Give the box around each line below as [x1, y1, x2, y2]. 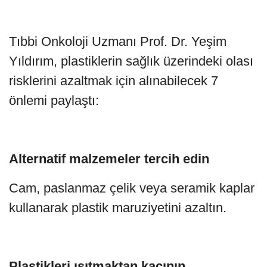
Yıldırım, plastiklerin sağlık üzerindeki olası [9, 53, 253, 69]
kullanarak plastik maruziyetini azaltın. [9, 200, 226, 215]
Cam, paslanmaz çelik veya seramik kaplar [9, 180, 254, 195]
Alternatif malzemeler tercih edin [9, 151, 209, 166]
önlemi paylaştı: [9, 92, 99, 108]
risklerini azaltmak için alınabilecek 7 [9, 73, 218, 88]
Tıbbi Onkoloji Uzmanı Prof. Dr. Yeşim [9, 33, 226, 49]
